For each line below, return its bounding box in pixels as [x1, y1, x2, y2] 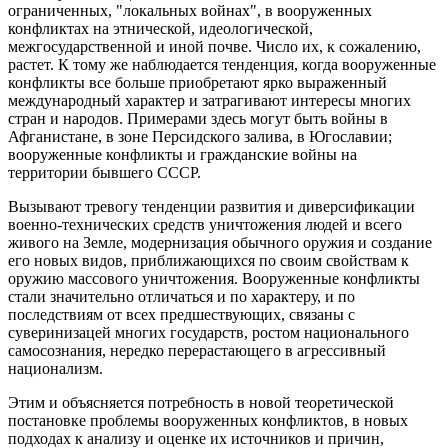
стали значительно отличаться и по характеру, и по [8, 288, 355, 306]
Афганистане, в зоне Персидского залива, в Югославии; [8, 128, 392, 146]
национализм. [8, 360, 103, 378]
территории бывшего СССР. [8, 164, 201, 182]
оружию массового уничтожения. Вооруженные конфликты [8, 270, 420, 288]
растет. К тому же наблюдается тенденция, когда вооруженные [8, 56, 436, 74]
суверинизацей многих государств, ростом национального [8, 324, 409, 342]
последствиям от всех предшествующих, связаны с [8, 306, 355, 324]
